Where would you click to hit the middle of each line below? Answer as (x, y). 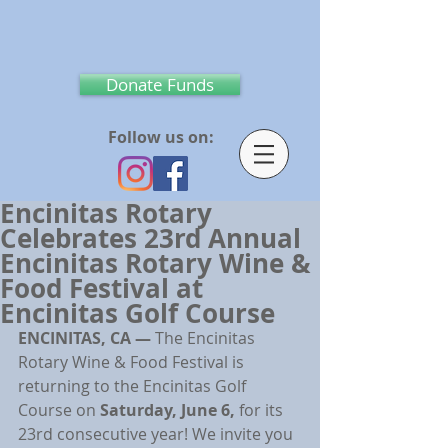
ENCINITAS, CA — (86, 338)
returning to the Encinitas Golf (134, 386)
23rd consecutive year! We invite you (157, 434)
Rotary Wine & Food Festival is (133, 362)
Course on (59, 410)
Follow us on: (161, 137)
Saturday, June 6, (169, 410)
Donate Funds (160, 84)
